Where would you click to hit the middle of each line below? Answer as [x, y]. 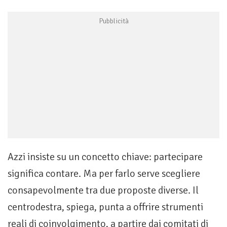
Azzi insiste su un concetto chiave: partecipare [105, 157]
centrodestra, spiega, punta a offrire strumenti [105, 207]
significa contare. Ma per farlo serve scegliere [104, 174]
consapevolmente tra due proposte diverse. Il [103, 191]
